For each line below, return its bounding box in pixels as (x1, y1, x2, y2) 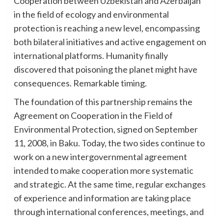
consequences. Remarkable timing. (13, 77, 147, 88)
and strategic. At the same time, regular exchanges (13, 178, 206, 190)
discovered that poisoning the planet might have (13, 63, 197, 75)
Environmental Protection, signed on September (13, 123, 198, 135)
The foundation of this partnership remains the (13, 96, 192, 107)
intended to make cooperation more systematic (13, 165, 193, 176)
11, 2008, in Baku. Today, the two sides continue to (13, 137, 205, 148)
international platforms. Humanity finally (13, 50, 168, 61)
